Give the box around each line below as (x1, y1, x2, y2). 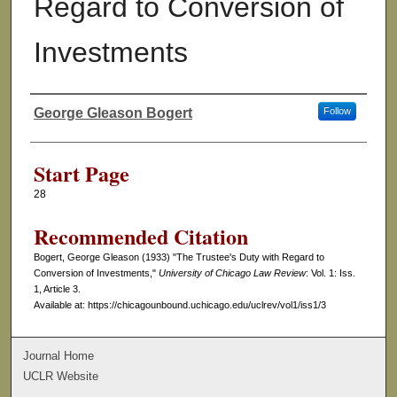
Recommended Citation (33, 221, 248, 253)
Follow (323, 105, 351, 117)
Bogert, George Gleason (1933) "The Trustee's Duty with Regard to (33, 252, 324, 263)
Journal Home (23, 348, 95, 362)
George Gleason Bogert (33, 105, 192, 121)
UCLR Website (23, 369, 99, 383)
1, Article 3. (33, 284, 81, 295)
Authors (29, 114, 97, 144)
